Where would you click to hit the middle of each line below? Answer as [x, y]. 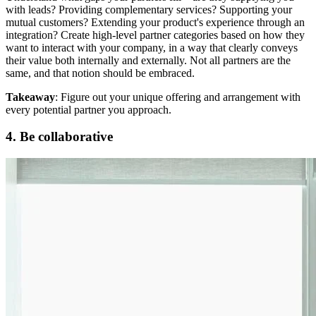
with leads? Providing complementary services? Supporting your [149, 9]
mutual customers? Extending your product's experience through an [155, 22]
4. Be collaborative [59, 137]
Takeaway [30, 97]
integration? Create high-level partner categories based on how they [155, 35]
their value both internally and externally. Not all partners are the [148, 60]
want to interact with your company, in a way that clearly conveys [152, 47]
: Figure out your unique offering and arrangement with [178, 97]
